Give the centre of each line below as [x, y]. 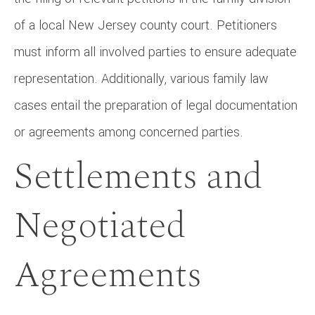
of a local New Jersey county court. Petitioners [146, 25]
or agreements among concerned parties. [129, 132]
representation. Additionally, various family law [141, 78]
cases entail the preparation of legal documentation [156, 105]
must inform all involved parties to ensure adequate [155, 52]
